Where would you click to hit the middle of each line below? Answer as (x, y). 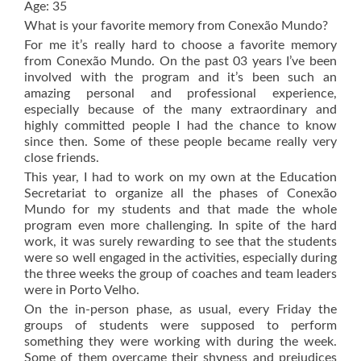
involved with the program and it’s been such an (180, 77)
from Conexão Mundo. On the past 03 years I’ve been (180, 61)
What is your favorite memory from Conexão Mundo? (176, 25)
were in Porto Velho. (82, 290)
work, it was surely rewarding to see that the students (180, 241)
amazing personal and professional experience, (180, 93)
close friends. (62, 158)
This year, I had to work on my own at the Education (180, 177)
